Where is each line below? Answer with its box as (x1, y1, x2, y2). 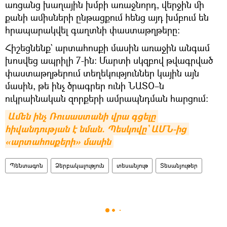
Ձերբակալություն (55, 161, 104, 170)
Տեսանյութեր (160, 161, 198, 170)
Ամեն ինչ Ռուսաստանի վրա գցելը (8, 109, 156, 123)
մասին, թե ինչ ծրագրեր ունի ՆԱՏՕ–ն (5, 79, 164, 92)
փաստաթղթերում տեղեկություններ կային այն (5, 66, 199, 79)
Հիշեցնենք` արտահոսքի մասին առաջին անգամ (5, 41, 210, 54)
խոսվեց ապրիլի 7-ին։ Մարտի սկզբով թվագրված (5, 54, 213, 66)
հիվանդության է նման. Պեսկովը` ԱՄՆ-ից (5, 122, 186, 135)
